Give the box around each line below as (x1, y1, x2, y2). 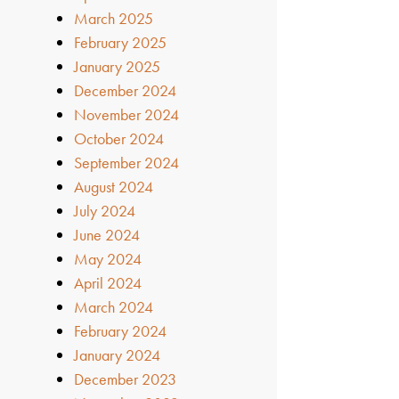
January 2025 (74, 55, 161, 77)
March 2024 (74, 296, 154, 317)
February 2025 (74, 31, 167, 53)
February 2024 (74, 320, 167, 341)
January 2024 (74, 344, 161, 365)
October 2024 (74, 127, 165, 149)
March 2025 (74, 7, 154, 28)
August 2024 (74, 175, 154, 197)
